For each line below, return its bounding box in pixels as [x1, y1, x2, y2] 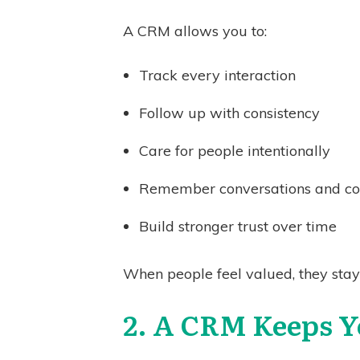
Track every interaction [139, 66, 296, 84]
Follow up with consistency [139, 104, 320, 122]
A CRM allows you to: [123, 22, 267, 40]
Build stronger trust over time [139, 217, 337, 235]
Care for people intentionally [139, 141, 330, 160]
